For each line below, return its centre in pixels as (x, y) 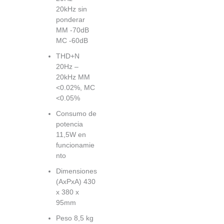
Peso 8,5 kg (75, 218)
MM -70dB (72, 30)
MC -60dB (72, 40)
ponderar (70, 19)
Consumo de (76, 113)
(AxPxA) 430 (76, 181)
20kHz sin (71, 9)
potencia (69, 124)
